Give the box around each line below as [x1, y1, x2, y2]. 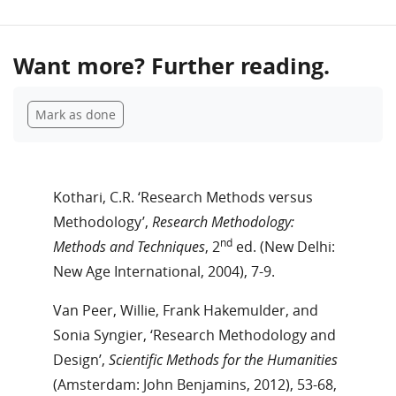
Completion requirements [27, 86, 200, 106]
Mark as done [35, 105, 116, 123]
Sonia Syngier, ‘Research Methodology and [53, 324, 336, 345]
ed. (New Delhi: [232, 236, 335, 256]
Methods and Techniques [53, 236, 205, 256]
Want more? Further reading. [13, 49, 330, 81]
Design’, [53, 349, 109, 369]
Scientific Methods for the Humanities [109, 349, 338, 369]
